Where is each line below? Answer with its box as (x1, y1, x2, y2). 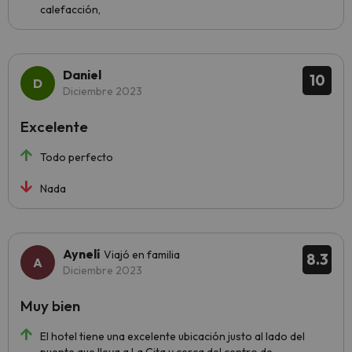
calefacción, (40, 2, 101, 16)
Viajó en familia (104, 247, 180, 262)
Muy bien (20, 296, 80, 315)
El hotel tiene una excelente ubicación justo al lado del (40, 329, 305, 343)
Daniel (63, 67, 101, 82)
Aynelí (63, 246, 100, 262)
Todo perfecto (40, 150, 113, 164)
